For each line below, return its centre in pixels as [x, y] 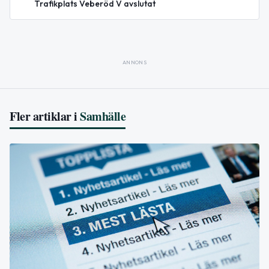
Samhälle [103, 116]
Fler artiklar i [44, 116]
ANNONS [134, 62]
